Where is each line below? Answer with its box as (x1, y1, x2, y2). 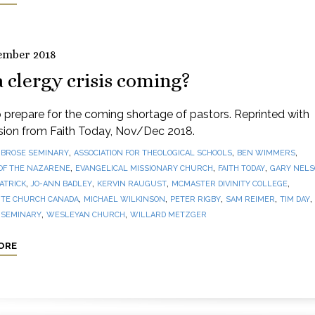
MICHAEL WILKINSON (83, 195, 165, 204)
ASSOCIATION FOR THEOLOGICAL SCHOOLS (73, 148, 232, 157)
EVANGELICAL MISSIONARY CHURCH (75, 164, 213, 173)
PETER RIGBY (169, 195, 221, 204)
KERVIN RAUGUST (96, 179, 167, 188)
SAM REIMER (225, 195, 275, 204)
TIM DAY (279, 195, 310, 204)
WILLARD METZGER (129, 210, 207, 219)
